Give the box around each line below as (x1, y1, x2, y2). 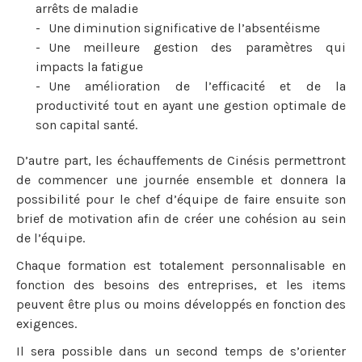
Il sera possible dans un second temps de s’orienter (16, 343, 346, 359)
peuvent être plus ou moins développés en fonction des (16, 297, 346, 312)
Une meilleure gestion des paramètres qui (48, 40, 346, 55)
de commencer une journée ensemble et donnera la (16, 172, 346, 187)
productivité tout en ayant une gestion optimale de (36, 98, 346, 113)
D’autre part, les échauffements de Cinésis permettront (16, 153, 346, 168)
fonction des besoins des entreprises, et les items (16, 277, 346, 293)
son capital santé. (36, 117, 137, 133)
